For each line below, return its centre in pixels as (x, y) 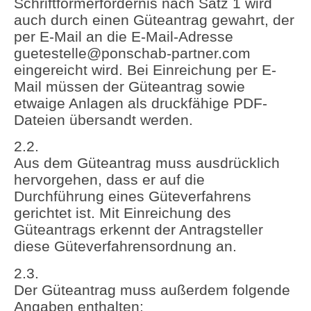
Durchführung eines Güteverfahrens (133, 196)
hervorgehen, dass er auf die (109, 180)
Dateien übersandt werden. (103, 120)
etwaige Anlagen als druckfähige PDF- (141, 103)
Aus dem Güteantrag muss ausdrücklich (147, 163)
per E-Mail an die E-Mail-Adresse (124, 37)
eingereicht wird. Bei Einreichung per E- (145, 70)
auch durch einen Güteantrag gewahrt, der (154, 20)
